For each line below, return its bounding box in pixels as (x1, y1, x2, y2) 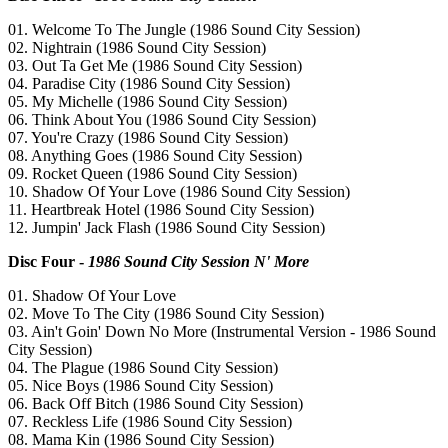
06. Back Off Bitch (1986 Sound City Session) (8, 395, 303, 413)
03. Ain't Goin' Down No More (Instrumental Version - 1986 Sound (8, 323, 436, 341)
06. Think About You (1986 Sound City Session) (8, 111, 316, 129)
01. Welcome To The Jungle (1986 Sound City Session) (8, 21, 360, 39)
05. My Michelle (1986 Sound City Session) (8, 93, 287, 111)
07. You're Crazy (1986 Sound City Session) (8, 129, 288, 147)
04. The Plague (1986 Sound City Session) (8, 359, 278, 377)
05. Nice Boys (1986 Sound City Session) (8, 377, 273, 395)
